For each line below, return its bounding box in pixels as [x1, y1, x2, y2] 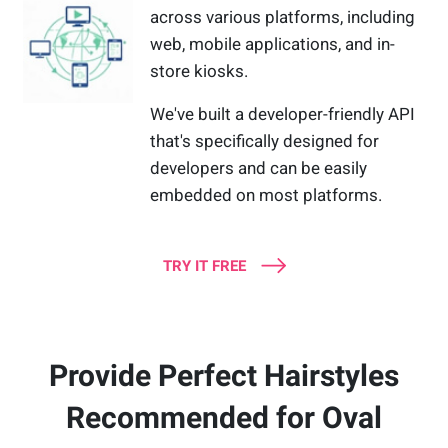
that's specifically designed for [150, 131, 380, 152]
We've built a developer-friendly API [150, 104, 416, 125]
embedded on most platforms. [150, 185, 383, 206]
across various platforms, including [150, 7, 416, 28]
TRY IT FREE [162, 257, 246, 276]
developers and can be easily [150, 158, 368, 179]
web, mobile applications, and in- [150, 34, 396, 55]
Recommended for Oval [66, 400, 382, 436]
